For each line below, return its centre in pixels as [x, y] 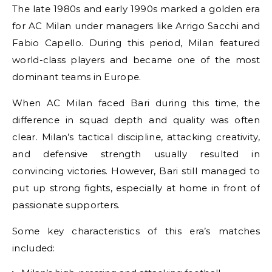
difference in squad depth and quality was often [136, 120]
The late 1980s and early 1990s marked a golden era [136, 8]
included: [34, 248]
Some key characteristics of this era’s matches [136, 231]
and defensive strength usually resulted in [136, 154]
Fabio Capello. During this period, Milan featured [136, 42]
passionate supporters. [66, 205]
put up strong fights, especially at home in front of [136, 188]
